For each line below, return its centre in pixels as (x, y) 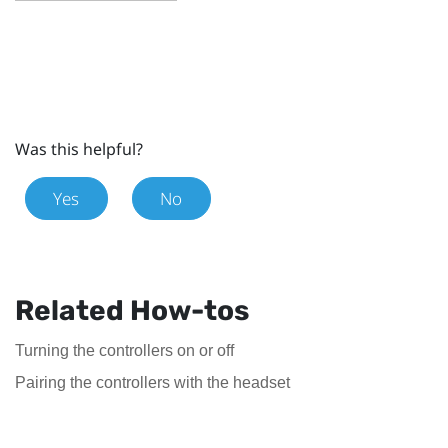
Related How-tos (132, 310)
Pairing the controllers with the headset (152, 382)
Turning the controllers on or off (124, 350)
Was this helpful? (79, 148)
